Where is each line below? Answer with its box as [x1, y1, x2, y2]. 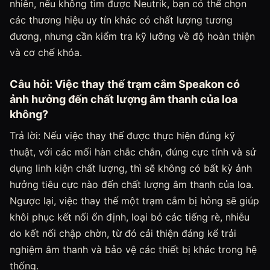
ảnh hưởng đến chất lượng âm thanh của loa [10, 93, 237, 105]
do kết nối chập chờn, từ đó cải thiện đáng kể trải [10, 227, 236, 239]
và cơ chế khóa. [10, 46, 82, 58]
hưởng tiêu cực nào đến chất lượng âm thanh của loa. [10, 178, 254, 190]
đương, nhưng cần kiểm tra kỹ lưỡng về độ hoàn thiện [10, 30, 255, 42]
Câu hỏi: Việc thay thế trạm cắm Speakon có [10, 78, 240, 90]
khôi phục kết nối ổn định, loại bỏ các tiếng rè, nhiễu [10, 211, 250, 223]
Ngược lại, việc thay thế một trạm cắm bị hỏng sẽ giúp [10, 195, 259, 207]
